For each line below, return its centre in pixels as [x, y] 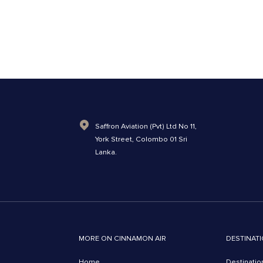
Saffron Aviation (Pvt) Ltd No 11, [146, 126]
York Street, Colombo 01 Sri [141, 139]
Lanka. [106, 152]
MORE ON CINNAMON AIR [123, 238]
